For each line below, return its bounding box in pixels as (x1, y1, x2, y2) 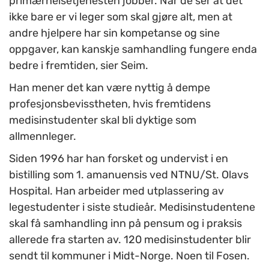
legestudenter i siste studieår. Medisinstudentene (9, 201, 255, 214)
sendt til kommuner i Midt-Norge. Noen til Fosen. (9, 249, 250, 263)
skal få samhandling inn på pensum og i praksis (9, 217, 242, 231)
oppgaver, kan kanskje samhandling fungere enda (9, 43, 257, 56)
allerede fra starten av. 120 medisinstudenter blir (9, 233, 251, 247)
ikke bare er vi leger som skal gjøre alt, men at (9, 10, 232, 24)
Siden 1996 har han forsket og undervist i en (9, 152, 228, 166)
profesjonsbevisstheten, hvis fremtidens (9, 97, 211, 111)
